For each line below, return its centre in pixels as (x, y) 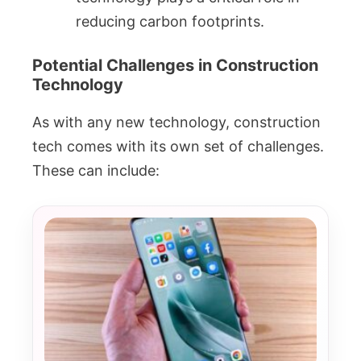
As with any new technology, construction (176, 122)
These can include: (96, 170)
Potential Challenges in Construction (175, 65)
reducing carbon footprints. (170, 21)
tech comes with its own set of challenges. (178, 146)
